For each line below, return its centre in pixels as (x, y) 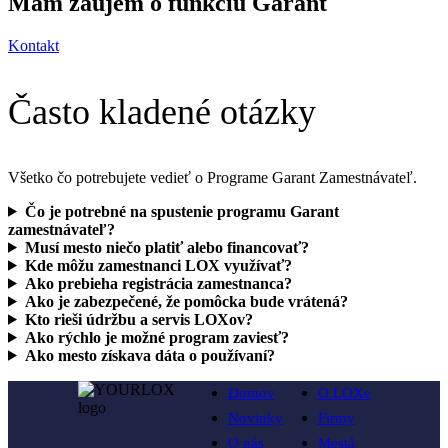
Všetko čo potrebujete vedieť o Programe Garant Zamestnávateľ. (214, 177)
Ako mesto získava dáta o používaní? (149, 355)
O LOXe (344, 392)
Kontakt (33, 45)
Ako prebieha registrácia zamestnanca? (158, 283)
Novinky (255, 417)
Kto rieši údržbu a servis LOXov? (138, 319)
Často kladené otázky (162, 111)
